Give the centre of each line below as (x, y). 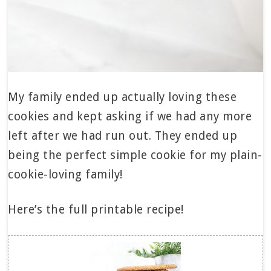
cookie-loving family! (65, 175)
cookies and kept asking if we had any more (130, 117)
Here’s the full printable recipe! (96, 210)
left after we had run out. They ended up (123, 136)
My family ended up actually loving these (122, 97)
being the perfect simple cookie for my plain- (135, 155)
